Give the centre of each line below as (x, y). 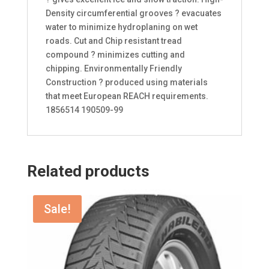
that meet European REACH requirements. (127, 96)
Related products (88, 171)
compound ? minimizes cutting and (115, 55)
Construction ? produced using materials (126, 83)
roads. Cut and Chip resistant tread (113, 41)
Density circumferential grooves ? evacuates (133, 14)
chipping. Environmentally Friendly (113, 69)
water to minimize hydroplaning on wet (121, 27)
